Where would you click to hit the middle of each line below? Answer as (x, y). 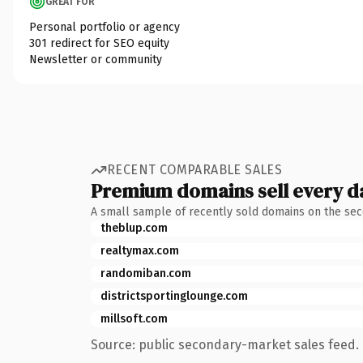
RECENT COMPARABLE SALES (195, 170)
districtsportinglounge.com (174, 296)
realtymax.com (140, 250)
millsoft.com (134, 318)
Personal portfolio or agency (105, 27)
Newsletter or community (96, 59)
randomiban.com (146, 273)
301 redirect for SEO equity (99, 43)
